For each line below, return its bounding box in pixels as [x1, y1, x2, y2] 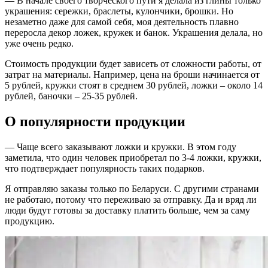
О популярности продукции [5, 114, 185, 130]
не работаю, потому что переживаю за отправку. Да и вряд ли [5, 194, 257, 205]
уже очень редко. [5, 38, 74, 49]
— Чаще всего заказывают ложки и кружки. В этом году [5, 141, 236, 152]
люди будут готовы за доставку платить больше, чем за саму [5, 205, 250, 215]
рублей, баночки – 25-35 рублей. [5, 91, 138, 102]
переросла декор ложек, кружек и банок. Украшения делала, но [5, 28, 263, 38]
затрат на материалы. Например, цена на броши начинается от [5, 69, 260, 80]
